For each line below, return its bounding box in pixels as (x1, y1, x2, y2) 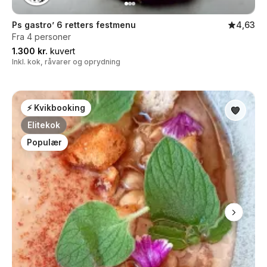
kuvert (48, 46, 75, 56)
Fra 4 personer (12, 32, 71, 42)
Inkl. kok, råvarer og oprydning (12, 57, 120, 66)
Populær (27, 138, 62, 147)
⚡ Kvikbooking (27, 103, 85, 113)
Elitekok (27, 120, 60, 130)
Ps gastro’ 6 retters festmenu (12, 20, 136, 30)
